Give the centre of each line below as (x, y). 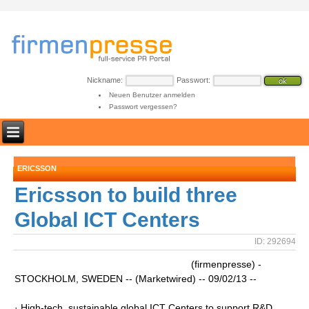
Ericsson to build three (126, 195)
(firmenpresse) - (227, 264)
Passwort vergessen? (143, 107)
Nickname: (105, 80)
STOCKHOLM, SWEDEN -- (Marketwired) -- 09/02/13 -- (136, 279)
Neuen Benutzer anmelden (152, 95)
